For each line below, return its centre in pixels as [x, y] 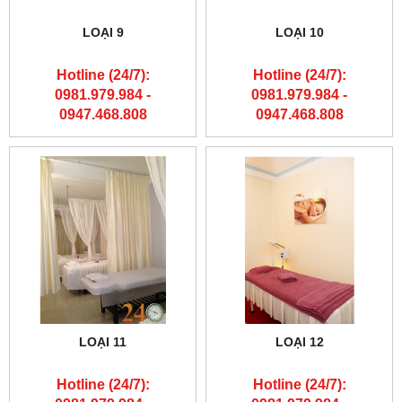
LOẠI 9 [103, 32]
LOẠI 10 [299, 32]
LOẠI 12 [299, 341]
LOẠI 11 [103, 341]
